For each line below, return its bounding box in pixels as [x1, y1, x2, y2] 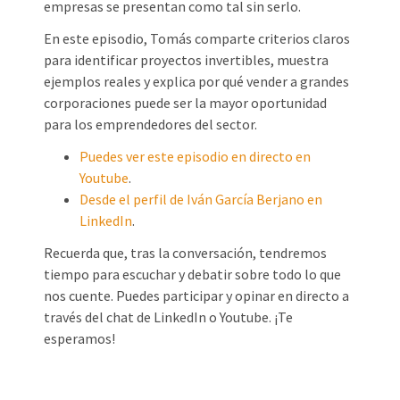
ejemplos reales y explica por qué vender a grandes [44, 72, 350, 91]
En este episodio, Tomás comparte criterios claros [44, 29, 351, 48]
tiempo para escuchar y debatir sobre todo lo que [44, 265, 342, 284]
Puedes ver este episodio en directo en [79, 147, 312, 166]
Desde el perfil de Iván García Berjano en [79, 190, 323, 209]
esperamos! [44, 329, 116, 348]
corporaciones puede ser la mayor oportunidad [44, 94, 328, 112]
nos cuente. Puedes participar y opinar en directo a [44, 287, 350, 305]
